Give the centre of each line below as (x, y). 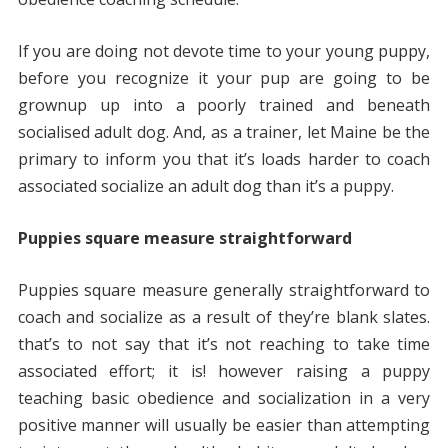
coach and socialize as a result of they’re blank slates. (224, 317)
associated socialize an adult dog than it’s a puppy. (205, 186)
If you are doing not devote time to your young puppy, (224, 51)
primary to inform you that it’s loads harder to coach (224, 159)
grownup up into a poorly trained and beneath (224, 105)
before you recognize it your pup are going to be (224, 78)
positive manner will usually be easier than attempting (224, 425)
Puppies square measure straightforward (184, 238)
